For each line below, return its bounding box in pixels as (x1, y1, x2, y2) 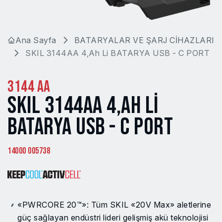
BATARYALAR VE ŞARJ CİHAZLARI (74, 35, 215, 46)
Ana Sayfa (15, 35, 56, 46)
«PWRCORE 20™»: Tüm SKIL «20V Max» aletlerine (17, 200, 211, 210)
